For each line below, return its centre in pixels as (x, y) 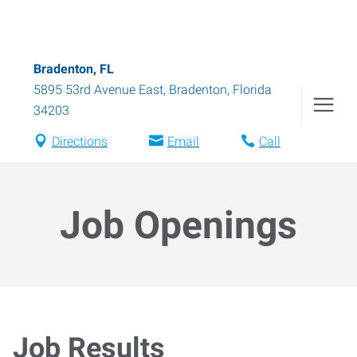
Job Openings (178, 225)
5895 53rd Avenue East (98, 90)
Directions (79, 141)
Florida (252, 90)
